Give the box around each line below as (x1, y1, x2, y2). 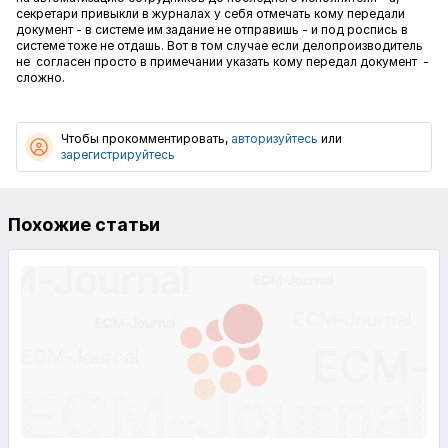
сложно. (16, 70, 65, 85)
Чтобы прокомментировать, (61, 131, 231, 146)
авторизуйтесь (231, 131, 318, 146)
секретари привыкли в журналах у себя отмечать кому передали (16, 6, 405, 21)
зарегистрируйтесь (61, 147, 175, 162)
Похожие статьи (8, 214, 160, 235)
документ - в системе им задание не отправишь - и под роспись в (16, 22, 408, 37)
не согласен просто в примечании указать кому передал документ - (16, 54, 429, 69)
